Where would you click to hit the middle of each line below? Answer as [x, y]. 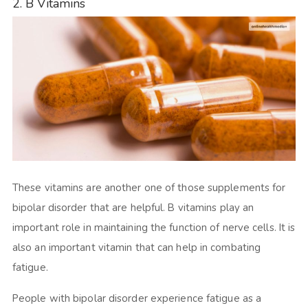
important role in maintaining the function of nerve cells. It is [154, 227]
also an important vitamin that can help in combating [136, 247]
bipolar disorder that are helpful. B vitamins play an [133, 207]
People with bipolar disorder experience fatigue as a [137, 298]
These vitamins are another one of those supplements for [149, 187]
